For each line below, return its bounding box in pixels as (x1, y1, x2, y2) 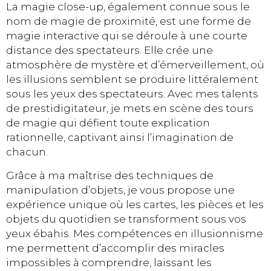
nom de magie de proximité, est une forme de (6, 15, 251, 28)
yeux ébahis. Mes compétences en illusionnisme (6, 227, 263, 240)
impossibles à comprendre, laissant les (6, 256, 212, 269)
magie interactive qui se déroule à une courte (6, 30, 247, 42)
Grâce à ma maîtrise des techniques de (6, 169, 214, 181)
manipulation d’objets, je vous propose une (6, 183, 235, 196)
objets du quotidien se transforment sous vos (6, 212, 246, 225)
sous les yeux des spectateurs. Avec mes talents (6, 88, 258, 100)
